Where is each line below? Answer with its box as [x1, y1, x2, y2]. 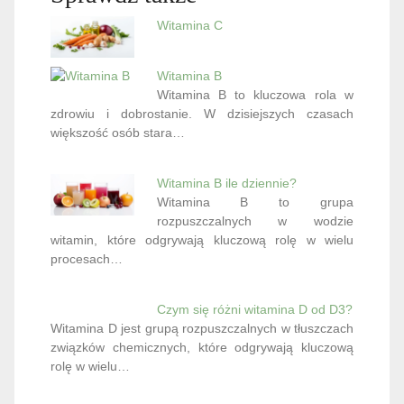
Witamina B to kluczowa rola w [156, 87, 353, 102]
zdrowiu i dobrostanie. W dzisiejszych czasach [50, 106, 353, 121]
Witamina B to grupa [156, 194, 353, 209]
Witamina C [156, 17, 223, 32]
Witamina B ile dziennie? [156, 175, 297, 190]
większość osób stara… [50, 124, 185, 140]
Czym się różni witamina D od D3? [156, 301, 353, 317]
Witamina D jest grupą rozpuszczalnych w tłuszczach [50, 320, 353, 335]
